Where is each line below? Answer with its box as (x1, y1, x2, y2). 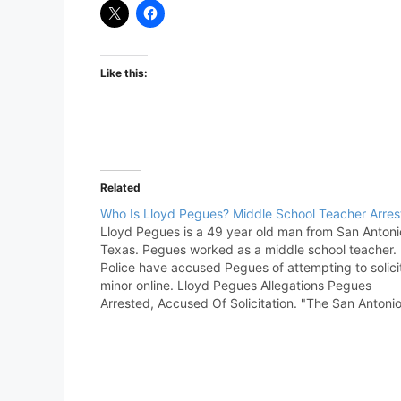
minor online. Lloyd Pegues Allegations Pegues (100, 277, 371, 293)
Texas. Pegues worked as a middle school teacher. (100, 241, 397, 257)
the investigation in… (100, 330, 221, 346)
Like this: (100, 65, 148, 80)
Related (100, 180, 141, 194)
